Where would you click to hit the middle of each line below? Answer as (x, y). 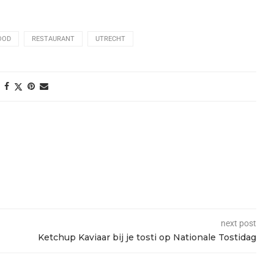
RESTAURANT (53, 39)
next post (238, 223)
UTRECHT (110, 39)
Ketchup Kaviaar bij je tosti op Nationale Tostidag (147, 237)
